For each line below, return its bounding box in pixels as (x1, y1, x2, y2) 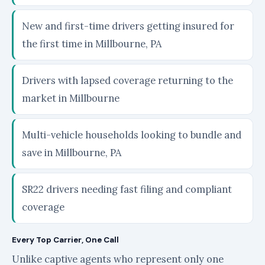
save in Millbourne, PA (22, 146, 121, 159)
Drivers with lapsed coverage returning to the (22, 74, 233, 87)
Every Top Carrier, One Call (12, 235, 119, 245)
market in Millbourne (22, 92, 119, 105)
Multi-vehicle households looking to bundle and (22, 128, 241, 141)
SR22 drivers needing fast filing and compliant (22, 183, 232, 196)
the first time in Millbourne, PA (22, 37, 161, 50)
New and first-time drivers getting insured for (22, 20, 234, 33)
